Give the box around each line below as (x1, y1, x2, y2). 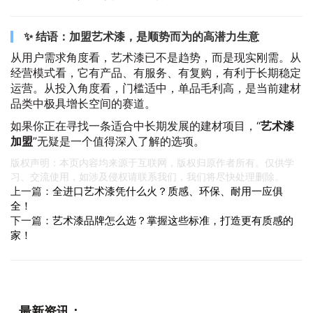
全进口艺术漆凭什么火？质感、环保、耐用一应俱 (52, 184, 283, 198)
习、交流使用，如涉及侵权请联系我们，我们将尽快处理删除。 (10, 170, 284, 182)
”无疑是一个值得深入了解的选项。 (33, 134, 205, 148)
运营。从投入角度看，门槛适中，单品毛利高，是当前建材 (10, 81, 301, 95)
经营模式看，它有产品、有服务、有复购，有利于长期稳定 (10, 66, 301, 80)
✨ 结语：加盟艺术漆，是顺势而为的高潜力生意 (24, 29, 259, 43)
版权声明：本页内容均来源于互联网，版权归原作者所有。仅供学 (10, 156, 294, 168)
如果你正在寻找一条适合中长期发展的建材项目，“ (10, 119, 261, 133)
